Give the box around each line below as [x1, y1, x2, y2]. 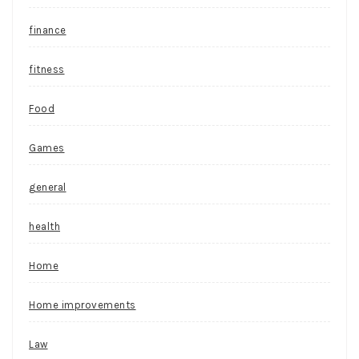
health [29, 220, 60, 232]
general [29, 180, 67, 193]
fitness [29, 63, 65, 75]
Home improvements [29, 298, 136, 311]
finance [29, 23, 67, 36]
